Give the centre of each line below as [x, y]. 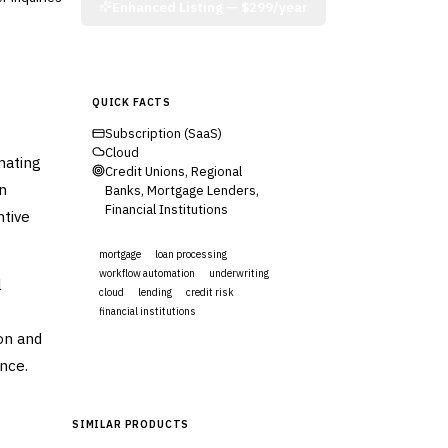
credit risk [210, 292]
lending [155, 292]
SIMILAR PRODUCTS [131, 423]
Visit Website [180, 356]
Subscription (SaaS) [163, 133]
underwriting [239, 273]
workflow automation [147, 273]
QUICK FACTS [132, 101]
